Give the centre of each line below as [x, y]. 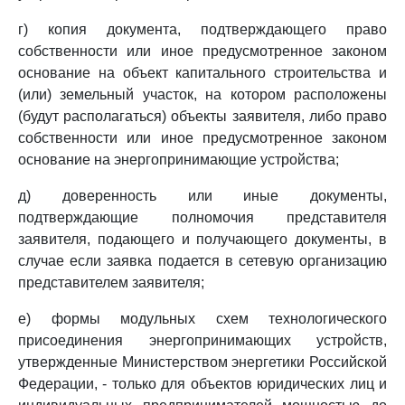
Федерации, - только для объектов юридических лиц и [202, 384]
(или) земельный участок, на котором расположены [202, 94]
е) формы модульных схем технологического [202, 319]
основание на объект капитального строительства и [202, 73]
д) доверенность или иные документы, [202, 196]
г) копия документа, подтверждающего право [202, 29]
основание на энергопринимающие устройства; [179, 160]
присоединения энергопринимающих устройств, [202, 340]
